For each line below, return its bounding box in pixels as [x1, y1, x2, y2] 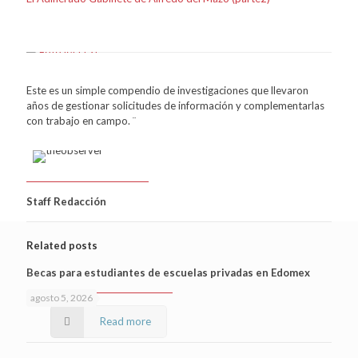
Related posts [26, 238, 97, 252]
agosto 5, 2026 [30, 291, 93, 304]
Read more [100, 314, 152, 328]
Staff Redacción [26, 194, 106, 208]
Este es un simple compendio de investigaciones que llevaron [26, 83, 308, 97]
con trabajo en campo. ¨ [26, 113, 136, 127]
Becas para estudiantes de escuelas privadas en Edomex [26, 265, 310, 279]
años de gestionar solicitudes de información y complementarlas [26, 98, 324, 112]
